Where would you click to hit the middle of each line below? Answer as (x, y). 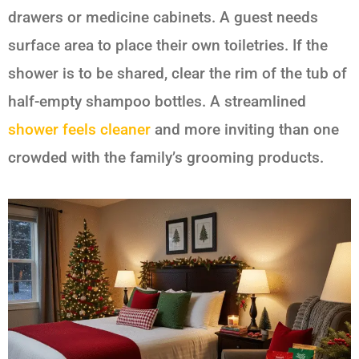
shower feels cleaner (79, 130)
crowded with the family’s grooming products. (166, 158)
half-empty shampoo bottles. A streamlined (157, 102)
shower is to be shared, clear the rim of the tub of (177, 74)
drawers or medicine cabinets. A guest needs (163, 18)
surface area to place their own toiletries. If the (168, 46)
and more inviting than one (245, 130)
